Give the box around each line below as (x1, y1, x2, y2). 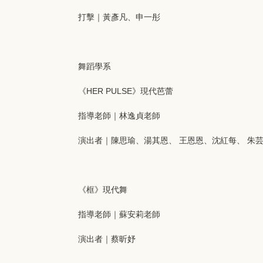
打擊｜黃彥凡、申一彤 (78, 12, 160, 22)
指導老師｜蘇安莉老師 (78, 210, 160, 219)
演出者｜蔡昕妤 (78, 234, 136, 244)
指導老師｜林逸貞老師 (78, 111, 160, 120)
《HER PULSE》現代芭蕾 (78, 86, 173, 96)
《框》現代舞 (78, 185, 127, 194)
